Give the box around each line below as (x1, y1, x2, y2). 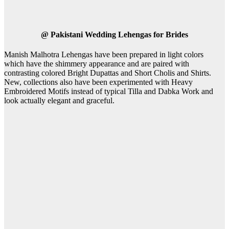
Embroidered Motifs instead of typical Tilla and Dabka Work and (4, 87, 213, 96)
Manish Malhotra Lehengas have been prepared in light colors (4, 50, 203, 59)
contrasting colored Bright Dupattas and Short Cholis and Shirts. (4, 68, 211, 78)
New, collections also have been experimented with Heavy (4, 78, 193, 87)
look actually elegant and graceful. (4, 96, 114, 105)
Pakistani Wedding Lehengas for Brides (51, 30, 188, 39)
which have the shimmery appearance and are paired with (4, 59, 189, 68)
